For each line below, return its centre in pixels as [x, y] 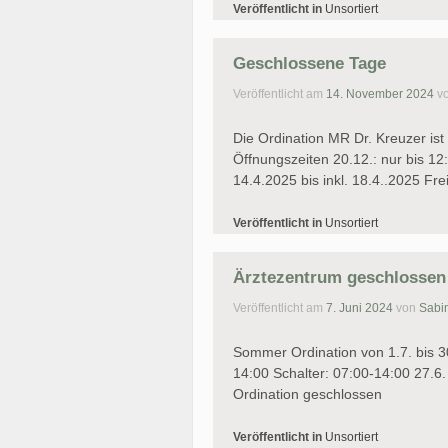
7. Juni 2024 [359, 308]
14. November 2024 [380, 94]
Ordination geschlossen [311, 393]
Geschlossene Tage [309, 63]
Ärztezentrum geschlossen [339, 277]
